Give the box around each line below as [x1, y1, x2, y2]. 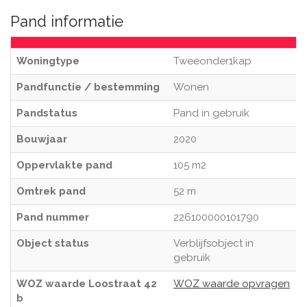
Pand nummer [16, 211, 89, 223]
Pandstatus [16, 107, 77, 119]
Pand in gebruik [173, 107, 249, 119]
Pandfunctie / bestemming [16, 81, 160, 93]
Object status [16, 237, 89, 249]
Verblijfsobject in [173, 237, 254, 249]
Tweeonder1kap [173, 55, 251, 67]
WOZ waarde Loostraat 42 [16, 278, 157, 290]
